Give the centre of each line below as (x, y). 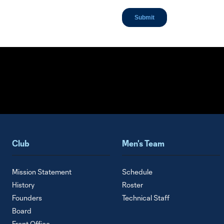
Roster (132, 185)
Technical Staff (146, 198)
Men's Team (143, 143)
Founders (27, 198)
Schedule (137, 172)
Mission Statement (42, 172)
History (23, 185)
